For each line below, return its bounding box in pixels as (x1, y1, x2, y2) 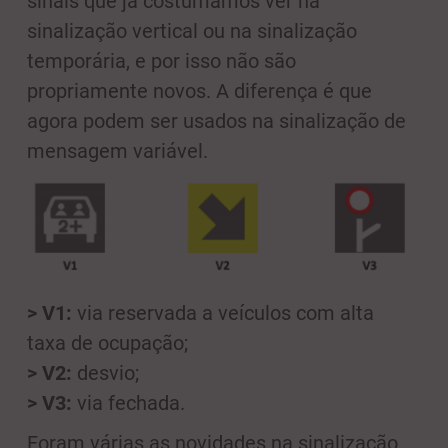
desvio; (77, 361, 139, 386)
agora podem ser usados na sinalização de (27, 108, 406, 133)
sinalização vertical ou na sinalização (27, 18, 357, 43)
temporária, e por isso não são (27, 48, 296, 73)
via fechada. (77, 391, 185, 416)
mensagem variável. (27, 138, 208, 163)
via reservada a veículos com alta (77, 301, 374, 326)
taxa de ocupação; (27, 331, 188, 356)
